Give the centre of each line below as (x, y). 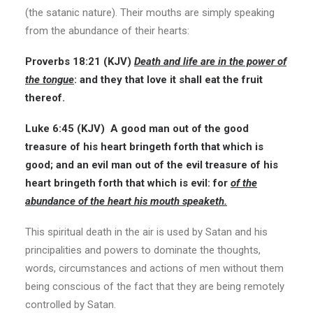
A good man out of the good (180, 129)
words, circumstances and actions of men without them (154, 268)
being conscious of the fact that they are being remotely (155, 286)
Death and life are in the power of (210, 61)
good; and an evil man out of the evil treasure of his (152, 165)
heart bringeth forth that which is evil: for (128, 183)
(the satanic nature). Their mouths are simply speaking (150, 13)
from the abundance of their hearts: (107, 31)
